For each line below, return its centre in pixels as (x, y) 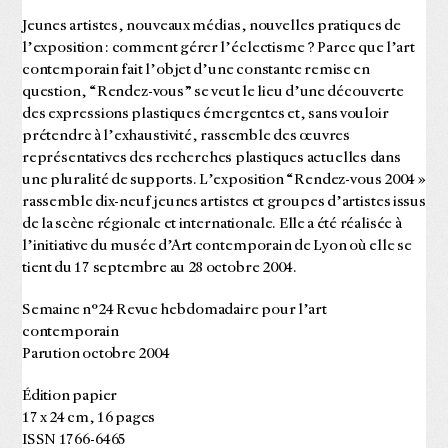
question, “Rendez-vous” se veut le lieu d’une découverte (212, 92)
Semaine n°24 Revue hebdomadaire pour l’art (174, 310)
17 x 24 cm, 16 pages (88, 418)
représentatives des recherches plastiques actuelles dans (211, 158)
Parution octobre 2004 (95, 354)
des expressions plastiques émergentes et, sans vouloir (205, 114)
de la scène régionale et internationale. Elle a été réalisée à (211, 224)
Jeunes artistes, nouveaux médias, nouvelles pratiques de (211, 26)
